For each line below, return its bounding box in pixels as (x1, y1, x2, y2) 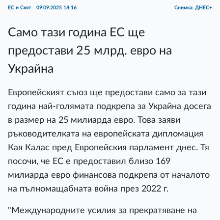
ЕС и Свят (8, 5, 32, 10)
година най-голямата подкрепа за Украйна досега (8, 102, 211, 110)
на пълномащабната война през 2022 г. (8, 185, 168, 193)
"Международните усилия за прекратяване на (8, 206, 197, 215)
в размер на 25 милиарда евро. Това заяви (8, 116, 180, 124)
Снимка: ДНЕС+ (174, 5, 212, 10)
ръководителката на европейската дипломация (8, 130, 203, 138)
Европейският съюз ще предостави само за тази (8, 88, 206, 97)
